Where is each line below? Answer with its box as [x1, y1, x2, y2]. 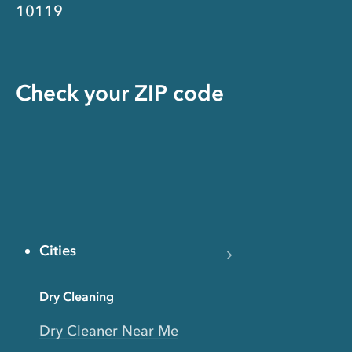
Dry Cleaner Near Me [39, 321, 178, 339]
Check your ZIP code [16, 79, 224, 106]
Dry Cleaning [39, 288, 114, 304]
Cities [39, 241, 76, 259]
